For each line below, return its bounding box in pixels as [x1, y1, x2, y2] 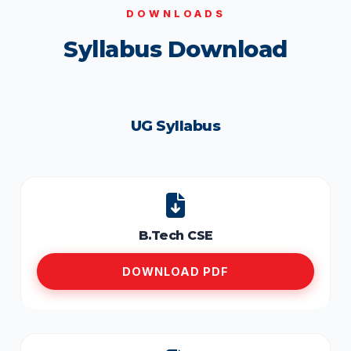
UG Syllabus [130, 117, 221, 135]
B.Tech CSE [138, 228, 213, 243]
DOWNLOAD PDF [122, 265, 229, 278]
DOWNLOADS [125, 8, 226, 20]
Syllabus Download [63, 35, 288, 63]
